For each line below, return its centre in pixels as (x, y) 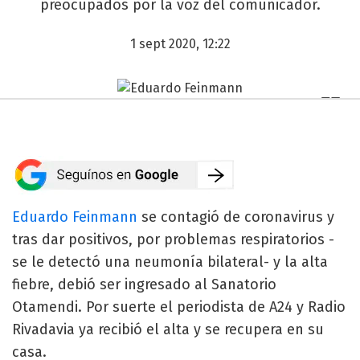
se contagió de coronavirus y (236, 217)
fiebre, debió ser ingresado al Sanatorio (144, 284)
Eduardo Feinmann (75, 217)
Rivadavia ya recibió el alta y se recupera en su (168, 329)
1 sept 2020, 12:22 (180, 44)
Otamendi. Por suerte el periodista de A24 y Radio (179, 307)
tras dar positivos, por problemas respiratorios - (173, 239)
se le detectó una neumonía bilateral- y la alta (170, 262)
